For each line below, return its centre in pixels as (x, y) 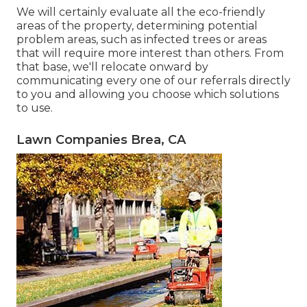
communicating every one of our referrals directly (153, 80)
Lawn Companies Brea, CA (101, 139)
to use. (35, 108)
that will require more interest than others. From (150, 53)
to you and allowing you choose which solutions (148, 94)
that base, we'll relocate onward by (112, 66)
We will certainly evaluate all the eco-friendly (141, 12)
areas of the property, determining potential (137, 25)
